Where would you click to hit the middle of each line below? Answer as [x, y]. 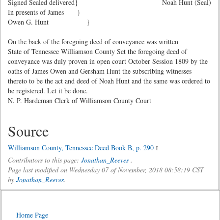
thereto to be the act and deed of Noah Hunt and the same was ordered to [109, 81]
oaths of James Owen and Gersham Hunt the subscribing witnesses [100, 71]
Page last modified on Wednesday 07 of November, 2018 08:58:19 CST [106, 170]
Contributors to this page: [44, 160]
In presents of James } [44, 12]
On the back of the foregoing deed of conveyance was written [93, 41]
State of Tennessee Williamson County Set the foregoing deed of [97, 51]
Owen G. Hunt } [49, 22]
